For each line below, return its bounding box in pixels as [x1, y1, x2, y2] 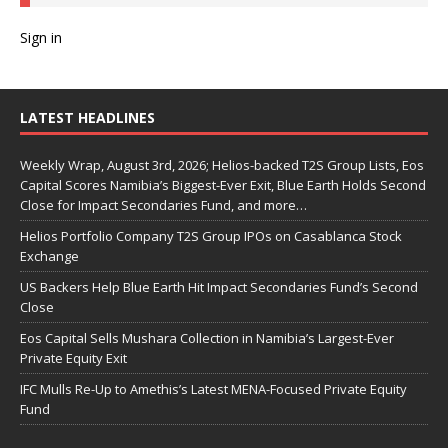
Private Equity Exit [20, 349, 127, 368]
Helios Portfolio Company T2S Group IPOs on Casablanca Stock [20, 227, 402, 246]
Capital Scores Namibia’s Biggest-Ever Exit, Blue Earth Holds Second [20, 176, 426, 195]
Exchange [20, 247, 79, 266]
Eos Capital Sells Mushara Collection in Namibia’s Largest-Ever [20, 329, 394, 348]
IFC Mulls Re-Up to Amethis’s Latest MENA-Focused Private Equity [20, 380, 407, 399]
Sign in [20, 28, 62, 48]
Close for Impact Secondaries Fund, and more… [20, 196, 307, 215]
